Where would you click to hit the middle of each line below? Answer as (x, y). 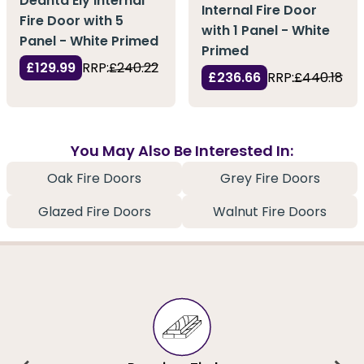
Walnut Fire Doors (270, 212)
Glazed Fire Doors (94, 212)
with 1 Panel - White (266, 31)
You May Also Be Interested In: (182, 151)
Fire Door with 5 (71, 20)
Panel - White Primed (89, 41)
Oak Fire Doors (94, 179)
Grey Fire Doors (270, 179)
